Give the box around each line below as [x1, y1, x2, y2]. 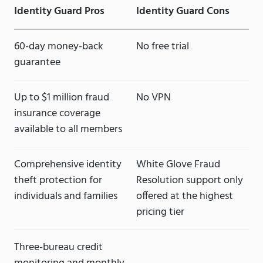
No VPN [136, 89, 171, 107]
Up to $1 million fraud [14, 89, 109, 107]
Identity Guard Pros [14, 3, 104, 21]
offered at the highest [136, 188, 233, 205]
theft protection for [14, 172, 102, 190]
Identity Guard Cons [136, 3, 230, 21]
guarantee [14, 54, 60, 72]
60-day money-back [14, 38, 103, 56]
